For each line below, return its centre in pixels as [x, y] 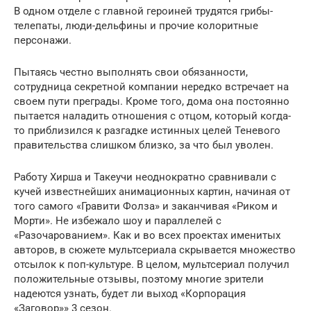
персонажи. [43, 40]
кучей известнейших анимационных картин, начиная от [152, 191]
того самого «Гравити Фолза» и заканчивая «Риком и [146, 206]
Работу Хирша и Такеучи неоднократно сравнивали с [145, 177]
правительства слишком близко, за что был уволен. [144, 145]
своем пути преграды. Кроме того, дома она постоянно [152, 101]
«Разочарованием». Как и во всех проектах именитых [147, 235]
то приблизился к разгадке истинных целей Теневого [147, 130]
